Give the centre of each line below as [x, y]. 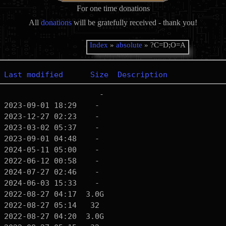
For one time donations [113, 8]
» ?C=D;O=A [164, 45]
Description [142, 75]
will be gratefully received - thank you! [134, 22]
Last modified [33, 75]
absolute [129, 45]
